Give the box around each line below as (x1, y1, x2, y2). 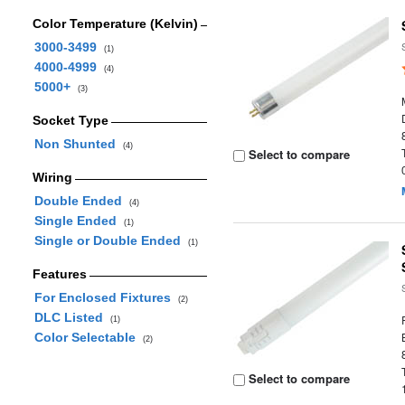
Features (32, 267, 87, 281)
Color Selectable (33, 330, 143, 344)
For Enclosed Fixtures (33, 290, 178, 305)
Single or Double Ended (33, 233, 188, 248)
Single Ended (33, 213, 124, 228)
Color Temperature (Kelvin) (32, 16, 198, 31)
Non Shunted (33, 137, 123, 151)
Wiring (32, 170, 72, 184)
